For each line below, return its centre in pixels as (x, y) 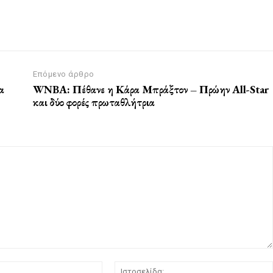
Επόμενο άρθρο (64, 74)
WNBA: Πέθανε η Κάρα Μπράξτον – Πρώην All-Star (151, 90)
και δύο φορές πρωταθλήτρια (94, 102)
